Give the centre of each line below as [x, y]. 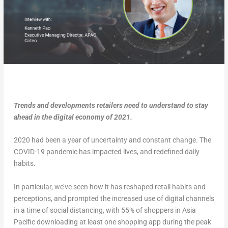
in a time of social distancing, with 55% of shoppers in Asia [105, 210]
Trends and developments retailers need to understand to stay [111, 105]
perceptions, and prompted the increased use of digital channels [114, 198]
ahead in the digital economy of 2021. [73, 117]
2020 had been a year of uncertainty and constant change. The [112, 140]
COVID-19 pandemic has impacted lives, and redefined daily [106, 152]
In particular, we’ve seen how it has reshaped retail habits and [109, 187]
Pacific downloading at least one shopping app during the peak [112, 222]
